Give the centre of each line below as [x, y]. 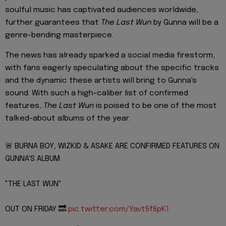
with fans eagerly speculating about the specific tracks [112, 68]
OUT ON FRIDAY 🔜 [37, 210]
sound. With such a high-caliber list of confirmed [97, 94]
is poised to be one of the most [155, 106]
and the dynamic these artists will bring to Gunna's [101, 81]
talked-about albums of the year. [68, 119]
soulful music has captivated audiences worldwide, [102, 10]
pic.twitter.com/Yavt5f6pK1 [119, 210]
